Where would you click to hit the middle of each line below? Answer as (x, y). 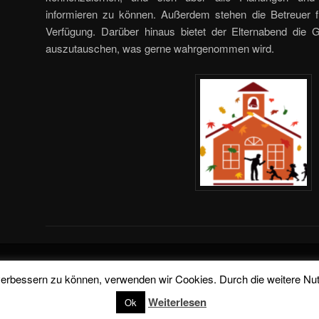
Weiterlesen (177, 302)
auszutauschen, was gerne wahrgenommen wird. (160, 48)
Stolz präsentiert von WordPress (159, 272)
